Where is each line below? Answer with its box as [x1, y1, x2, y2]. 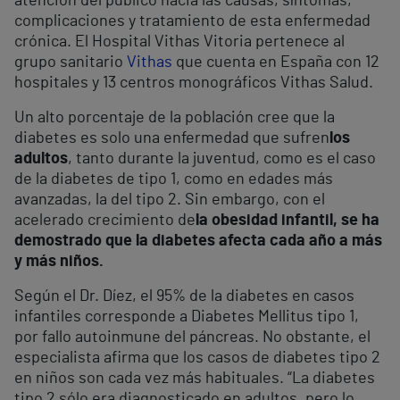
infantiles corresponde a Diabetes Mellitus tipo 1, [14, 308, 359, 325]
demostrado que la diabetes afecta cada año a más [14, 232, 382, 249]
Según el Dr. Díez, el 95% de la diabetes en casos [14, 287, 354, 304]
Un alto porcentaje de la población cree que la [14, 109, 335, 126]
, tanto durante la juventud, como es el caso [68, 150, 376, 167]
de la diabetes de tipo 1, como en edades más [14, 171, 333, 187]
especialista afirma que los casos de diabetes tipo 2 [14, 349, 380, 366]
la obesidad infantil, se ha [196, 212, 379, 229]
